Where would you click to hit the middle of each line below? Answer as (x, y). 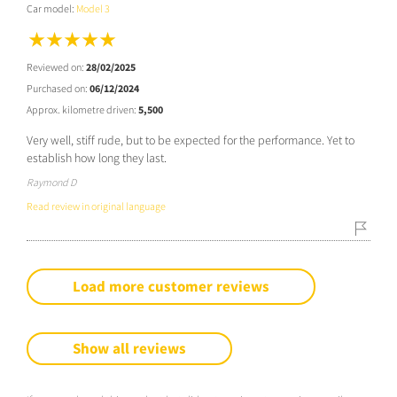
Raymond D (51, 182)
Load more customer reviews (171, 286)
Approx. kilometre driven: (82, 109)
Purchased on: (58, 88)
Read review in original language (96, 206)
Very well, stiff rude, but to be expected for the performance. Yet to (191, 140)
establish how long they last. (97, 157)
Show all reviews (129, 348)
